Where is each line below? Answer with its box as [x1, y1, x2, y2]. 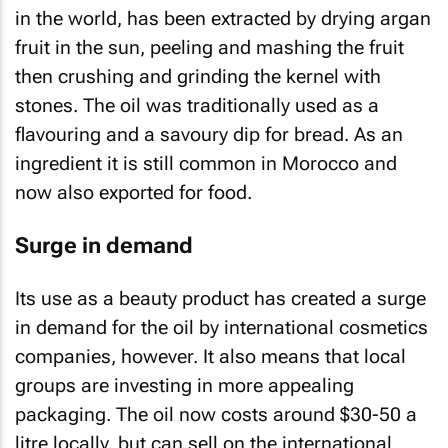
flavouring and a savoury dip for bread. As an [15, 123, 403, 146]
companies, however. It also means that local [15, 345, 406, 368]
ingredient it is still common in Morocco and [15, 152, 397, 175]
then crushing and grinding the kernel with [15, 65, 381, 88]
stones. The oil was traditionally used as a [15, 94, 379, 117]
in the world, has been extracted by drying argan [15, 7, 431, 30]
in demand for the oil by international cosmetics [15, 316, 428, 339]
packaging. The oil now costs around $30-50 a [15, 403, 417, 426]
